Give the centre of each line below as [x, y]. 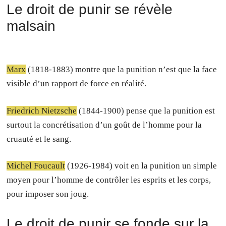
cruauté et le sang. [39, 139]
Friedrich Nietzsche [42, 110]
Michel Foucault [36, 166]
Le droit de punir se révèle [90, 9]
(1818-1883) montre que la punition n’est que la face [122, 69]
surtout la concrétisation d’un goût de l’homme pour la [104, 125]
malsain [31, 26]
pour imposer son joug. [48, 194]
